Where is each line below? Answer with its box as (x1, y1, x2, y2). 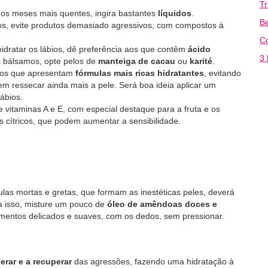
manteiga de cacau (98, 56, 178, 66)
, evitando (204, 68, 241, 78)
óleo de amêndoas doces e (107, 199, 217, 209)
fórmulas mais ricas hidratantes (75, 68, 204, 78)
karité (190, 56, 212, 66)
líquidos (158, 8, 191, 18)
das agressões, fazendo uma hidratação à (74, 257, 234, 266)
